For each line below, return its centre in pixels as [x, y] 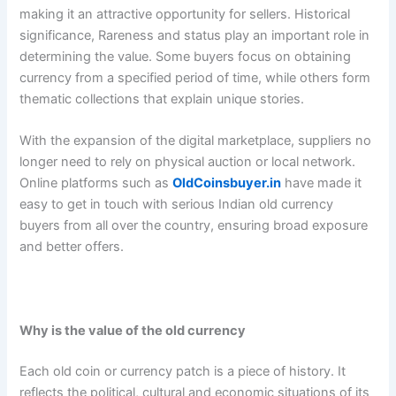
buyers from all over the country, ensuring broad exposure [194, 226]
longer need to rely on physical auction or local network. [188, 162]
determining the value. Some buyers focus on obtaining [186, 56]
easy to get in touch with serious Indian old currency [177, 205]
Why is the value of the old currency [133, 330]
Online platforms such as [96, 183]
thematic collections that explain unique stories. [162, 99]
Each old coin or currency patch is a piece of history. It [183, 371]
